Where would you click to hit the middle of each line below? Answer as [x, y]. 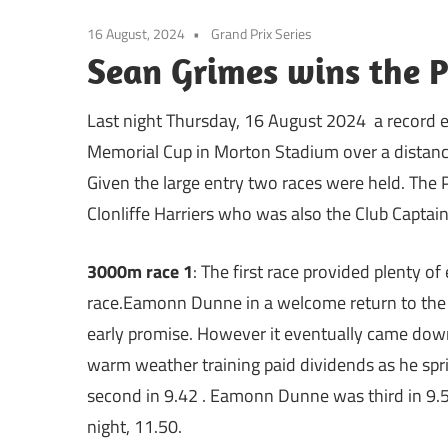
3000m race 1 [140, 271]
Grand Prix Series [261, 33]
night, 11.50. [136, 426]
